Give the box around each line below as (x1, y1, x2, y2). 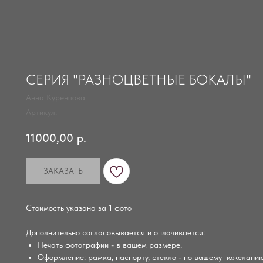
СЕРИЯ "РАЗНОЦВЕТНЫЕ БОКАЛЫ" (26, 71, 251, 88)
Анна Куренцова (26, 93, 85, 102)
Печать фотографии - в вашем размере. (38, 240, 182, 250)
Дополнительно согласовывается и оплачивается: (26, 228, 205, 238)
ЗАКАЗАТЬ (43, 166, 83, 176)
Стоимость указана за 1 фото (26, 203, 131, 213)
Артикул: (26, 107, 57, 117)
